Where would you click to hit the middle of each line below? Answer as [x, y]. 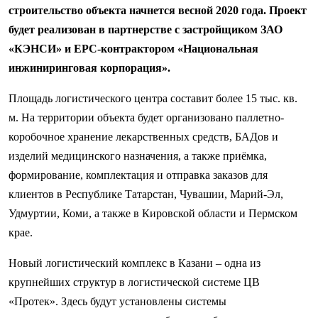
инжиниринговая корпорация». [89, 68]
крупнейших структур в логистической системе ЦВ [134, 283]
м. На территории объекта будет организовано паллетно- [146, 118]
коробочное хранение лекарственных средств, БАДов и [143, 137]
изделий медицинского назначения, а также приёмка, [138, 156]
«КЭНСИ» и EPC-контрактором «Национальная [133, 49]
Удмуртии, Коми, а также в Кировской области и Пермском [153, 214]
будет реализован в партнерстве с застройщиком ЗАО [146, 30]
